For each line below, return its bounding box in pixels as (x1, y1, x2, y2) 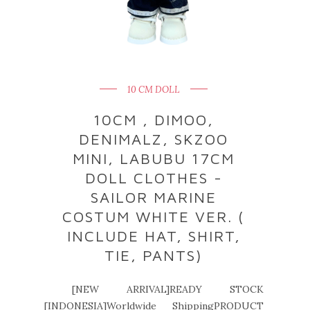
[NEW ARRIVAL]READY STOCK (44, 283, 264, 295)
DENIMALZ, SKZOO (79, 130, 229, 148)
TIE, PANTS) (104, 246, 203, 264)
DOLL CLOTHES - (84, 169, 223, 187)
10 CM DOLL (127, 84, 181, 95)
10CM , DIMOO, (93, 111, 215, 129)
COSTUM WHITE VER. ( (62, 208, 246, 226)
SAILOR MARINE (91, 188, 217, 206)
